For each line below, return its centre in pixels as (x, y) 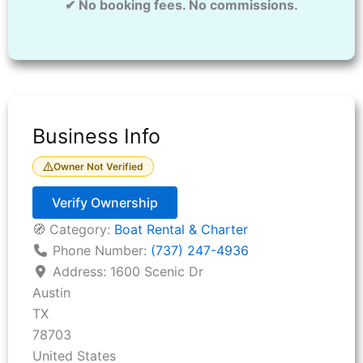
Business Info (96, 137)
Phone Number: (102, 251)
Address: (81, 272)
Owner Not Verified (98, 166)
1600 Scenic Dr (157, 272)
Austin (51, 293)
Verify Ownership (105, 203)
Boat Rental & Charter (181, 230)
